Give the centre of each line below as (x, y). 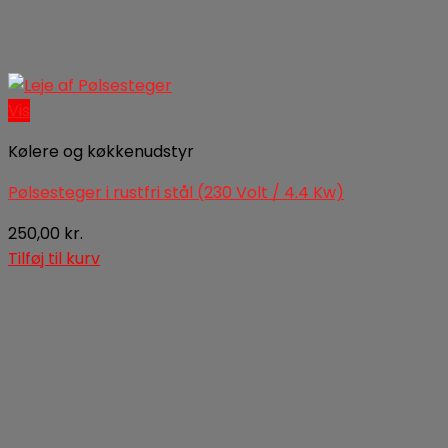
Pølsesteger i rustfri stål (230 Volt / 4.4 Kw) (176, 192)
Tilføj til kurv (54, 258)
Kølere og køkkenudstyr (101, 151)
